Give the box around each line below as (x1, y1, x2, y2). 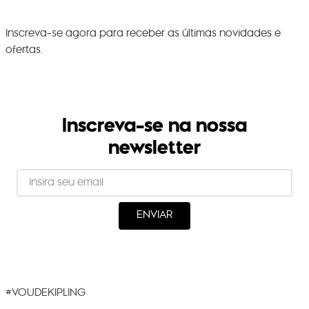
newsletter (108, 132, 201, 161)
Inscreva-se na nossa (62, 110, 247, 139)
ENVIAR (137, 206, 172, 224)
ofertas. (6, 41, 43, 59)
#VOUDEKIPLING (6, 283, 86, 301)
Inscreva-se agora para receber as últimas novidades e (6, 24, 281, 42)
